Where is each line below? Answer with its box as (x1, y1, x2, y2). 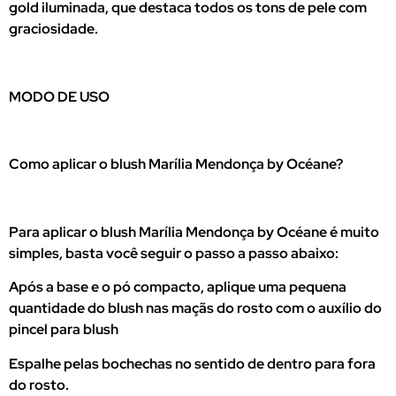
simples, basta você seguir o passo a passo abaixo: (9, 244, 339, 263)
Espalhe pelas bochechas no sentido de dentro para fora (9, 354, 376, 373)
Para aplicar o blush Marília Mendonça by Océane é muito (9, 223, 379, 242)
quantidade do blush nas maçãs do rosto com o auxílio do (9, 299, 382, 318)
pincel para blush (9, 320, 118, 339)
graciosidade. (9, 19, 98, 38)
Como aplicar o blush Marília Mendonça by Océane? (9, 155, 343, 174)
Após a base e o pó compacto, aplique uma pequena (9, 278, 346, 297)
